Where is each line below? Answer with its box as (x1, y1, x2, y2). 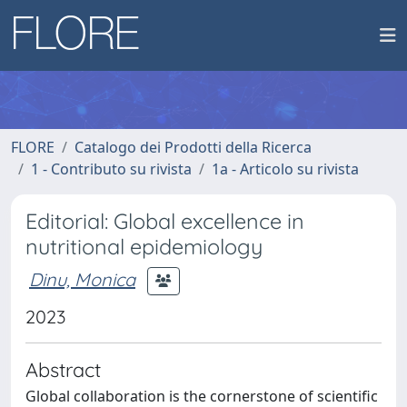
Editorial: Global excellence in (25, 208, 304, 234)
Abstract (25, 357, 101, 382)
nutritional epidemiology (25, 233, 263, 260)
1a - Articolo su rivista (212, 159, 359, 179)
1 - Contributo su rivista (31, 159, 192, 179)
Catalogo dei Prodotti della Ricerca (74, 137, 312, 157)
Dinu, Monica (29, 267, 135, 291)
